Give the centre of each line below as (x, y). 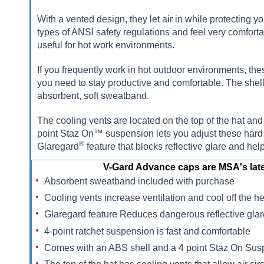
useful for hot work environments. (106, 45)
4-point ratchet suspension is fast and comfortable (148, 231)
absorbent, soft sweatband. (93, 96)
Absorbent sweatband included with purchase (140, 181)
